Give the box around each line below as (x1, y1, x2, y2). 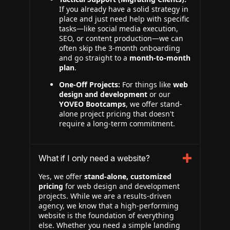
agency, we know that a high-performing (39, 201, 179, 210)
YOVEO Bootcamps (59, 99, 126, 109)
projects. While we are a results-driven (39, 191, 171, 201)
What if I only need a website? (39, 153, 150, 163)
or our (147, 89, 170, 99)
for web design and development (63, 181, 180, 191)
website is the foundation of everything (39, 210, 174, 220)
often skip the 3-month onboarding (59, 43, 180, 53)
